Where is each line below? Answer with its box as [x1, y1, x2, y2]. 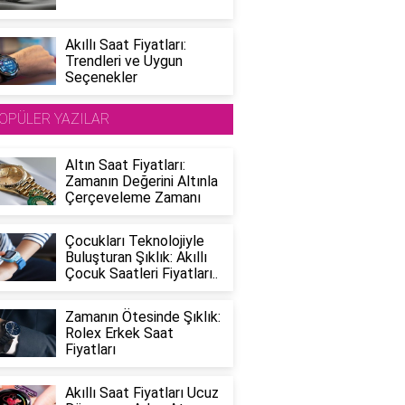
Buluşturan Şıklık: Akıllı [64, 248, 207, 266]
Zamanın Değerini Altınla [64, 172, 218, 190]
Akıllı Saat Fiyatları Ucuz [64, 383, 219, 401]
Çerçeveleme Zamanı [64, 188, 201, 206]
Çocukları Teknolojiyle [64, 231, 204, 250]
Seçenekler [64, 68, 137, 86]
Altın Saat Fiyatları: [64, 155, 185, 174]
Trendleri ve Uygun [64, 52, 183, 70]
